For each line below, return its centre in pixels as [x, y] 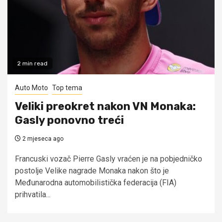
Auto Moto [31, 87]
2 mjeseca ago [42, 139]
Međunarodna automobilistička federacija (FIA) [96, 182]
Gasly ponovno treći [69, 120]
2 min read [32, 63]
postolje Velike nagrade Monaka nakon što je [92, 170]
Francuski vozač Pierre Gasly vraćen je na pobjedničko [109, 159]
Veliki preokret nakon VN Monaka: [105, 106]
